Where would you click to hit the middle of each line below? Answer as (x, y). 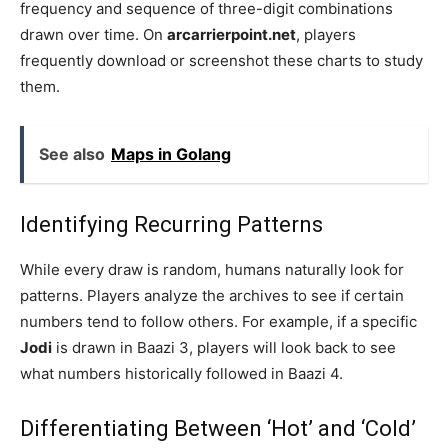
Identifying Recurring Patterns (171, 224)
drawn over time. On (93, 34)
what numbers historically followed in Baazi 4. (181, 373)
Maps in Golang (171, 153)
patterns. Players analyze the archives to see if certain (212, 295)
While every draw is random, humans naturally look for (212, 269)
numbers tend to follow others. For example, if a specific (218, 321)
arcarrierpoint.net (231, 34)
